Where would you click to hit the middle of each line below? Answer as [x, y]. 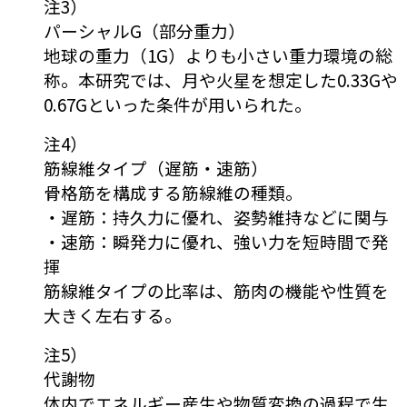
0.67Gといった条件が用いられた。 [178, 104]
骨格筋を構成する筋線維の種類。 [173, 193]
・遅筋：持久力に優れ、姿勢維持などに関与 [216, 217]
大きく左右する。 [113, 315]
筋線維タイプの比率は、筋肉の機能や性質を [216, 291]
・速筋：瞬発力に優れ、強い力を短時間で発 [216, 242]
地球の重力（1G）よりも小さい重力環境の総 [218, 55]
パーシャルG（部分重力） [144, 31]
